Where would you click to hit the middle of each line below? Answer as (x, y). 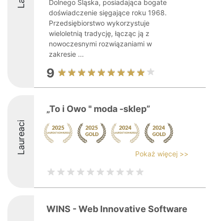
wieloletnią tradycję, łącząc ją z (99, 33)
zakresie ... (66, 54)
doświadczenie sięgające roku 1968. (108, 13)
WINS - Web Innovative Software (117, 209)
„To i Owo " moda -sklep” (98, 109)
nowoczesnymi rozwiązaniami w (100, 44)
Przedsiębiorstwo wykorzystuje (99, 23)
